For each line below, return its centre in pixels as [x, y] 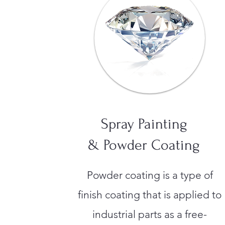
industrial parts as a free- [150, 214]
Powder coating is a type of [150, 175]
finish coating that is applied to [150, 195]
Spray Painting [144, 124]
